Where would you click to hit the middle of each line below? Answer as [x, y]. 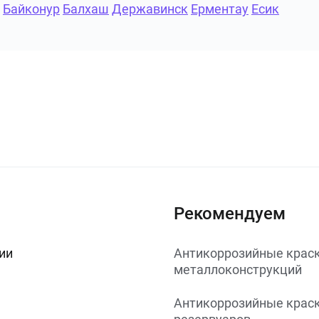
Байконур [31, 9]
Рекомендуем [230, 214]
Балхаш [86, 9]
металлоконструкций [238, 270]
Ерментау [220, 9]
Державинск [150, 9]
